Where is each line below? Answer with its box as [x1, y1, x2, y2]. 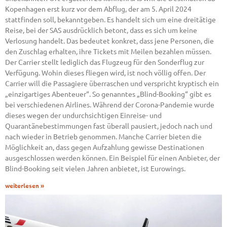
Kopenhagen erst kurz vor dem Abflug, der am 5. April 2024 [5, 4, 192, 14]
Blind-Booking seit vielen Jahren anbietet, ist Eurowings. [5, 164, 185, 173]
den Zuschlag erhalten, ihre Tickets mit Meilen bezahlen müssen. [5, 47, 211, 56]
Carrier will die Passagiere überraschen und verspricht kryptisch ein [5, 79, 219, 88]
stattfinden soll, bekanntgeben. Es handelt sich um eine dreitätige [5, 15, 216, 24]
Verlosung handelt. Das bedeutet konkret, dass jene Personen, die [5, 36, 214, 46]
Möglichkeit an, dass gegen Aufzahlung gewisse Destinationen [5, 142, 204, 152]
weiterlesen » [5, 182, 44, 190]
